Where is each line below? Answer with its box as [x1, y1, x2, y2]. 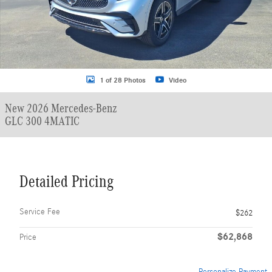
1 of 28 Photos [99, 75, 146, 84]
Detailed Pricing [19, 172, 114, 191]
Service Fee [19, 207, 60, 217]
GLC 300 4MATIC [5, 114, 80, 127]
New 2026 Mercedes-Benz [5, 101, 117, 115]
